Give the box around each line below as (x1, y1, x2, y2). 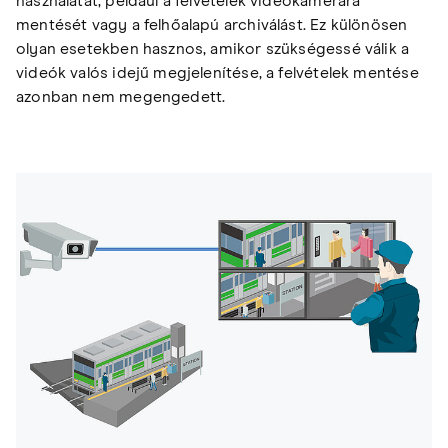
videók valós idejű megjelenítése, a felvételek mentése (16, 65, 419, 82)
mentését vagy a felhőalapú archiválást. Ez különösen (16, 17, 408, 34)
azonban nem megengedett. (16, 89, 226, 106)
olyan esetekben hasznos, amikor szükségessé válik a (16, 41, 410, 58)
